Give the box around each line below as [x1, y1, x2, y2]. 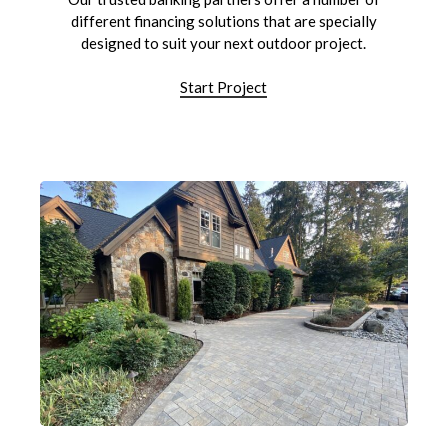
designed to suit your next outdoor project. [81, 33, 367, 52]
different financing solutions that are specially [70, 11, 377, 30]
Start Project [180, 78, 268, 97]
